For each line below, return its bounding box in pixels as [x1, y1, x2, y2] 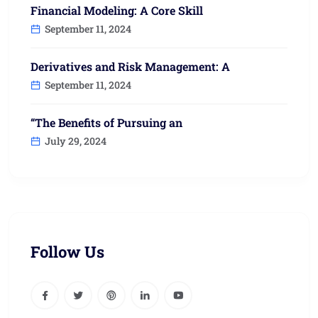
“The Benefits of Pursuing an [31, 115, 182, 131]
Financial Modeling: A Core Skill [31, 3, 203, 18]
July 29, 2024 [43, 134, 106, 148]
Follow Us [31, 241, 104, 263]
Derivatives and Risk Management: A [31, 59, 230, 75]
